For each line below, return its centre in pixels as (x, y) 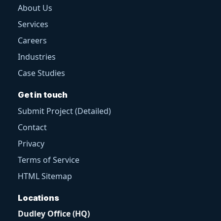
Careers (32, 40)
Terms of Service (49, 160)
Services (33, 24)
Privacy (31, 143)
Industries (37, 56)
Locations (38, 198)
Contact (32, 127)
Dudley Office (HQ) (54, 213)
